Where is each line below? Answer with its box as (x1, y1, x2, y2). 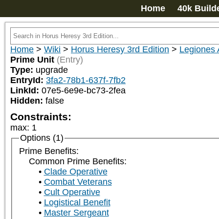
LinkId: (10, 86, 42, 95)
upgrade (36, 65, 68, 75)
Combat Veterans (44, 177, 112, 187)
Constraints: (10, 111, 71, 122)
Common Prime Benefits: (28, 156, 127, 167)
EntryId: (10, 75, 46, 85)
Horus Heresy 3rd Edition (71, 44, 169, 54)
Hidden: (10, 96, 45, 106)
